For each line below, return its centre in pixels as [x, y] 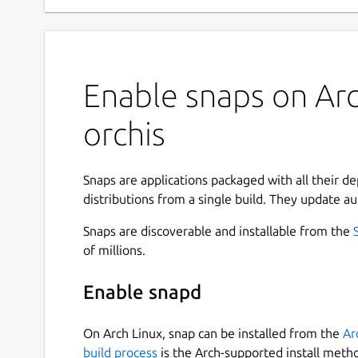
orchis [124, 133]
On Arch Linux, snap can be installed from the [213, 333]
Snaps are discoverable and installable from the [218, 231]
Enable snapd [142, 292]
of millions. [114, 250]
